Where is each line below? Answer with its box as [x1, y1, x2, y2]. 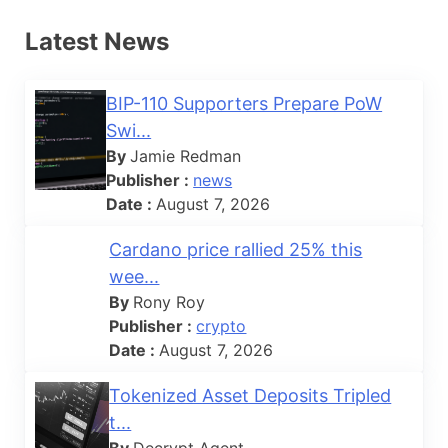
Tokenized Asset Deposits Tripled [109, 384, 392, 406]
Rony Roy [133, 291, 206, 312]
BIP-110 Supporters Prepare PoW [106, 92, 383, 114]
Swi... [106, 119, 152, 141]
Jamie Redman [130, 145, 242, 166]
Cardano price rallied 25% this [109, 238, 363, 260]
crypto [196, 315, 247, 336]
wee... [109, 265, 160, 287]
